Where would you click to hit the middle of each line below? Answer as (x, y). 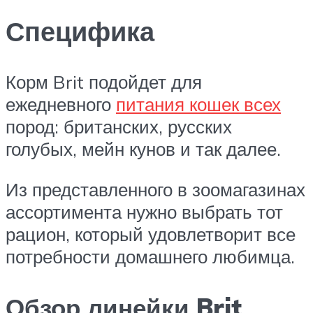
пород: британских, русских (119, 126)
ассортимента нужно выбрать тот (144, 211)
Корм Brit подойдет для (104, 82)
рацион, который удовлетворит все (151, 234)
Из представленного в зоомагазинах (155, 189)
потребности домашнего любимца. (150, 256)
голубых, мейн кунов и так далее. (143, 149)
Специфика (80, 31)
